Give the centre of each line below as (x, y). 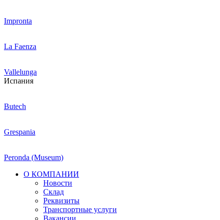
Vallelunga (20, 72)
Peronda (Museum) (34, 157)
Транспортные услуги (80, 209)
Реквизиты (61, 201)
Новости (58, 183)
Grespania (20, 132)
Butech (15, 106)
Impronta (18, 21)
